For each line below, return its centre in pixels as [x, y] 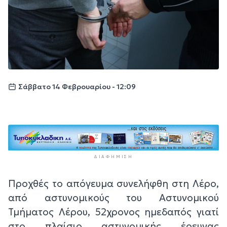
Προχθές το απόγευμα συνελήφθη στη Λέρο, [113, 183]
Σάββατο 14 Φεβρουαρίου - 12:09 [77, 87]
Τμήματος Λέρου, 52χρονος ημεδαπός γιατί [113, 212]
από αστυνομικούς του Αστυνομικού [113, 197]
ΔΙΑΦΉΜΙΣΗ [113, 156]
